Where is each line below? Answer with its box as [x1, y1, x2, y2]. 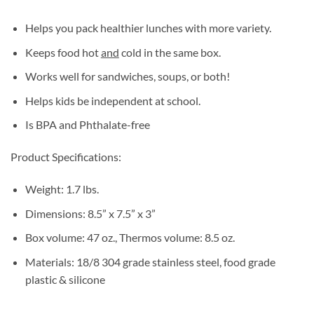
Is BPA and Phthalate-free [25, 118, 150, 132]
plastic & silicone [25, 272, 105, 286]
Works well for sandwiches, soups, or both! [25, 69, 230, 83]
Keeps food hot [25, 45, 101, 59]
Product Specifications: [11, 150, 121, 164]
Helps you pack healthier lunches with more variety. [25, 21, 271, 35]
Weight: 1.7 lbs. [25, 182, 99, 196]
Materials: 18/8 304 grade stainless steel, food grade [25, 254, 275, 268]
